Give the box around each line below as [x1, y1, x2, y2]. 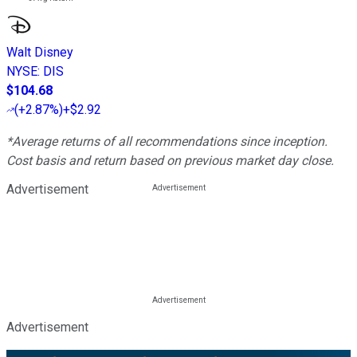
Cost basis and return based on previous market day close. [6, 153, 334, 169]
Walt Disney [6, 45, 73, 61]
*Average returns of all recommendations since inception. [6, 134, 328, 150]
